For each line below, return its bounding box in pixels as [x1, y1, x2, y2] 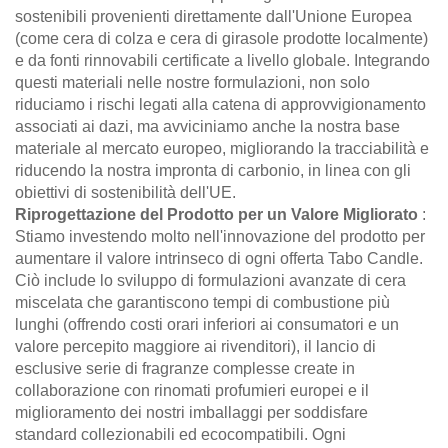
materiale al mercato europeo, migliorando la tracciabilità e [15, 139, 429, 157]
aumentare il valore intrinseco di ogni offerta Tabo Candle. [15, 249, 423, 267]
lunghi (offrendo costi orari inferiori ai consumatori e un [15, 315, 399, 333]
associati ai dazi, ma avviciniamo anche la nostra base [15, 117, 400, 135]
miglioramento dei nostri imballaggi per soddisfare [15, 403, 368, 421]
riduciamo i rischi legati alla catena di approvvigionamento [15, 95, 426, 113]
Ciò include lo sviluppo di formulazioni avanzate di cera [15, 271, 406, 289]
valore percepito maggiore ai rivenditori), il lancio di [15, 337, 376, 355]
